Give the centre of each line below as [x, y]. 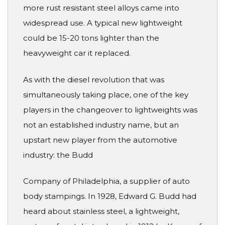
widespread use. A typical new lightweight [103, 23]
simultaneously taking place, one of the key [106, 94]
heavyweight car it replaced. [77, 53]
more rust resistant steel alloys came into [101, 8]
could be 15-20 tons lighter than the [91, 38]
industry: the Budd [58, 155]
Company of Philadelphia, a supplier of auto [106, 181]
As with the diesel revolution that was [94, 79]
